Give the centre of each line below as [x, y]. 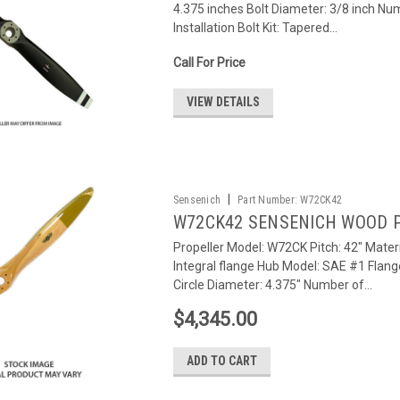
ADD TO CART [221, 361]
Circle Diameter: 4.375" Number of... [272, 285]
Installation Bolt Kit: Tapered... [255, 28]
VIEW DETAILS [223, 102]
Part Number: [268, 200]
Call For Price [209, 62]
